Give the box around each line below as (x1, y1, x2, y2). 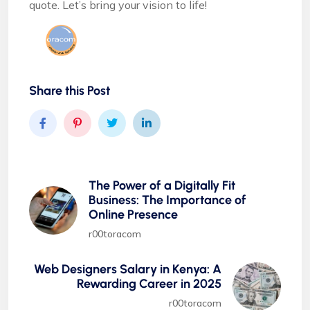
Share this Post (29, 83, 110, 99)
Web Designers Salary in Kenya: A (34, 262, 221, 277)
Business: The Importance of (89, 192, 246, 208)
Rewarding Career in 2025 (77, 276, 221, 292)
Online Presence (89, 207, 181, 223)
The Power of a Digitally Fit (89, 178, 235, 194)
